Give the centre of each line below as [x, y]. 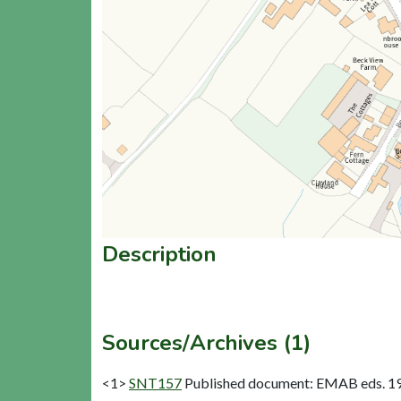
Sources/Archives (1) [206, 342]
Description [159, 254]
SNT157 [155, 382]
